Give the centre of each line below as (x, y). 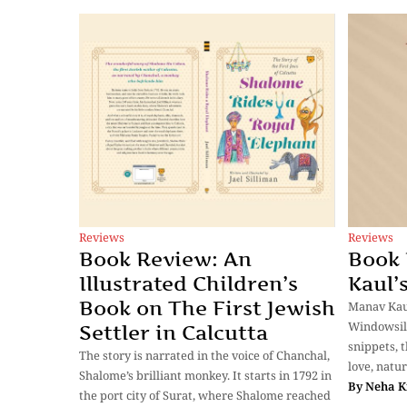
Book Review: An (165, 259)
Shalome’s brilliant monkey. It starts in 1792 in (205, 376)
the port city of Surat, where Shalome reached (205, 396)
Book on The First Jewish (207, 308)
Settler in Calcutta (174, 333)
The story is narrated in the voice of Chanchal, (204, 356)
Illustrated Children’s (189, 284)
